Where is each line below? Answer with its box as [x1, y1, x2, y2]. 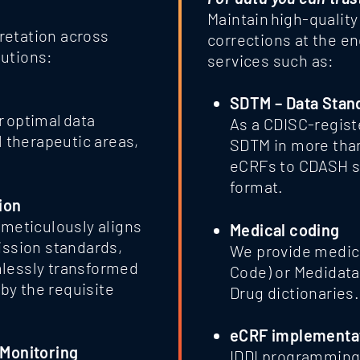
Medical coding [230, 219, 340, 239]
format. [230, 177, 284, 197]
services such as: [207, 50, 334, 70]
